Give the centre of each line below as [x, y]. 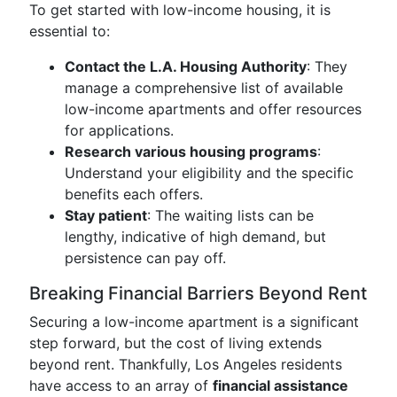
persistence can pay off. [145, 258]
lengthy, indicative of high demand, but [195, 237]
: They [327, 66]
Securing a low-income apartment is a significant [194, 322]
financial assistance [280, 385]
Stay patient [106, 215]
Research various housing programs [191, 152]
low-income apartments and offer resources [213, 109]
